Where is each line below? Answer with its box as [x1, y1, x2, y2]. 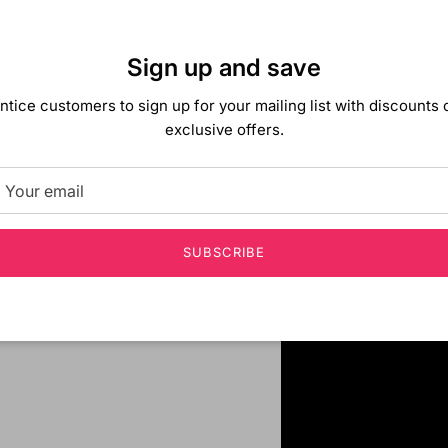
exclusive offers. [164, 119, 284, 139]
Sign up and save [127, 53, 321, 83]
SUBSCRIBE [182, 244, 266, 261]
